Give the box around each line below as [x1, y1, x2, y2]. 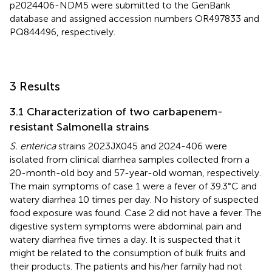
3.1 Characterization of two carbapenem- [10, 104, 223, 118]
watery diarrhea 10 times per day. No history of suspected [10, 193, 259, 205]
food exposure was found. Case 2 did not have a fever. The [10, 206, 262, 219]
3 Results [10, 78, 60, 93]
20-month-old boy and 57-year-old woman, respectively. [10, 166, 261, 178]
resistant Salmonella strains [10, 120, 149, 134]
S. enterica [10, 140, 56, 152]
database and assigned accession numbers [10, 12, 195, 24]
